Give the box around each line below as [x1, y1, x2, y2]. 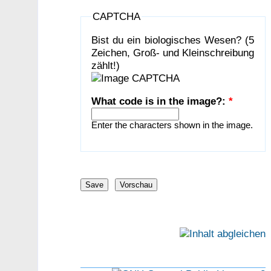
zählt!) [91, 59, 120, 71]
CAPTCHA [93, 10, 141, 23]
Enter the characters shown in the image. [91, 120, 253, 131]
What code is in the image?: [91, 95, 229, 108]
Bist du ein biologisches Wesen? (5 [91, 33, 255, 46]
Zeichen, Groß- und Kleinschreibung [91, 46, 255, 59]
